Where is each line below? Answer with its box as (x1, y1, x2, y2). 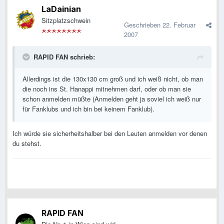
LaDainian (41, 4, 81, 14)
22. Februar (162, 20, 195, 30)
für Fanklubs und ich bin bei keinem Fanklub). (22, 104, 154, 114)
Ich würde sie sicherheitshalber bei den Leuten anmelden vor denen (12, 128, 207, 138)
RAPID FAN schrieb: (33, 52, 95, 62)
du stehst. (12, 138, 41, 148)
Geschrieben (124, 20, 162, 30)
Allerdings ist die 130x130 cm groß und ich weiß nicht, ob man (22, 74, 203, 84)
